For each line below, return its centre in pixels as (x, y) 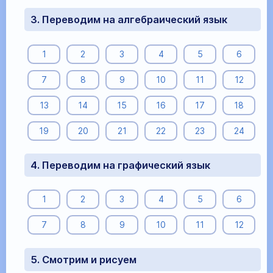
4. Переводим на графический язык (120, 165)
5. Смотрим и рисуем (83, 259)
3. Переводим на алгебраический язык (129, 20)
